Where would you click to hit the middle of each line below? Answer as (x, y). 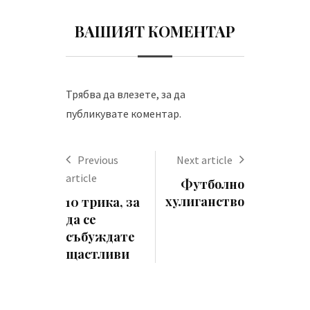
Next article (204, 160)
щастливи (98, 254)
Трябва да (91, 94)
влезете (137, 94)
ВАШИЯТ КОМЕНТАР (155, 31)
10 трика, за (103, 202)
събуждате (100, 237)
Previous (98, 160)
